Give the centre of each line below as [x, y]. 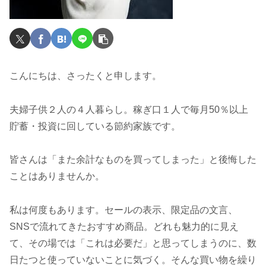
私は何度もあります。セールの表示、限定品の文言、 [123, 210]
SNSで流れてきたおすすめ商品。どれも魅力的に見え [124, 227]
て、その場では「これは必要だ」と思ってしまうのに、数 [133, 243]
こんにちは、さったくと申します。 [85, 75]
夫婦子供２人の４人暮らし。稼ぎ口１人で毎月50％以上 [129, 109]
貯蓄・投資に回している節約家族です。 [95, 126]
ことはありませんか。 [57, 176]
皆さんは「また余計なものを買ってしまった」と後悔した [133, 160]
